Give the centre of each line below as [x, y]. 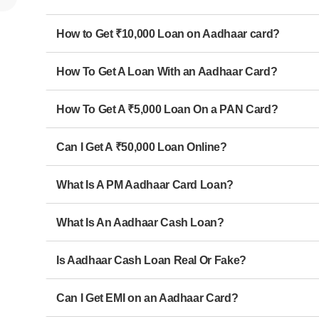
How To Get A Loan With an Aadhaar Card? [167, 71]
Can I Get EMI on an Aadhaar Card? [147, 298]
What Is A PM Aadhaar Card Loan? [145, 184]
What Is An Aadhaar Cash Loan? [140, 222]
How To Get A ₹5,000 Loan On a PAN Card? [167, 109]
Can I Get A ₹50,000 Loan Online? [141, 147]
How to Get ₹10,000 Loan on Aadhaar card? [168, 33]
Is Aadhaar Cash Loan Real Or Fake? [151, 260]
